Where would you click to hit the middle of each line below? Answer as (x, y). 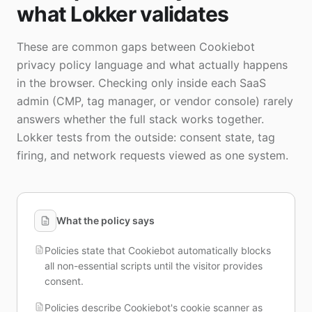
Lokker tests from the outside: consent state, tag (146, 137)
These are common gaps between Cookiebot (136, 47)
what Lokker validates (123, 14)
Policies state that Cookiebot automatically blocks (158, 250)
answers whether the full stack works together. (140, 119)
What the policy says (106, 220)
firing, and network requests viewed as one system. (153, 155)
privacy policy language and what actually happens (152, 65)
